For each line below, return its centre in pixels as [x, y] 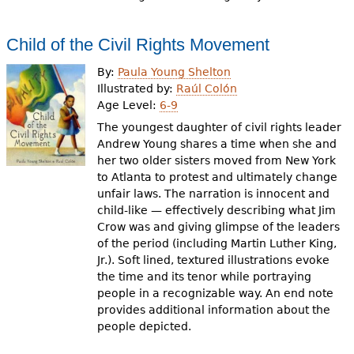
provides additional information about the [214, 310]
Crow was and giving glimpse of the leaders [219, 227]
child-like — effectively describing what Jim [217, 210]
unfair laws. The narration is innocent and [214, 194]
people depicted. [145, 326]
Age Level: [129, 105]
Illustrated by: [137, 88]
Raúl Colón [207, 88]
